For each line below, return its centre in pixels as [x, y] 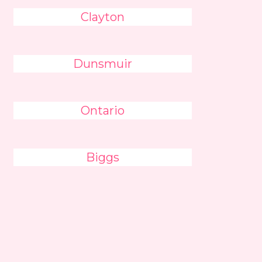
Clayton [103, 17]
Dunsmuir [103, 64]
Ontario [103, 111]
